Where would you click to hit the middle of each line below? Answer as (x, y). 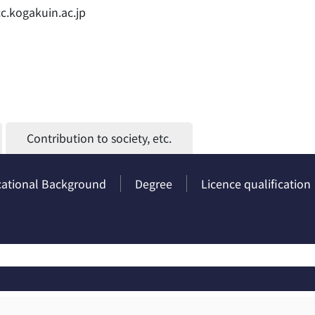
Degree (154, 184)
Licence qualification (256, 184)
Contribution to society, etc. (99, 138)
